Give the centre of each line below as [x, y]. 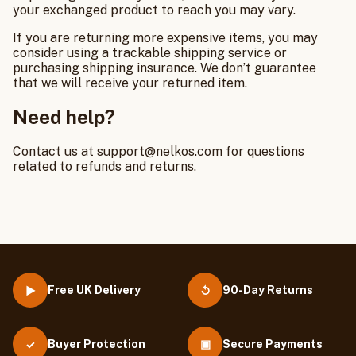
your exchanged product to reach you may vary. [154, 10]
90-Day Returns [268, 290]
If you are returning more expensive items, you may [165, 37]
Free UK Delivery [94, 290]
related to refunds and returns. [104, 167]
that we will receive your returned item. [130, 83]
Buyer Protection [97, 344]
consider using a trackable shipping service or [150, 52]
